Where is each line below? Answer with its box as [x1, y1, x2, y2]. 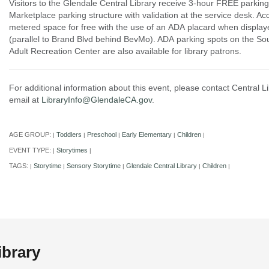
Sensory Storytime [66, 162, 121, 170]
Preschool [86, 131, 116, 139]
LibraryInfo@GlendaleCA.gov [41, 95, 152, 105]
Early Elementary [121, 131, 172, 139]
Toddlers [56, 131, 82, 139]
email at [8, 95, 39, 105]
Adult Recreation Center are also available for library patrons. [8, 46, 241, 56]
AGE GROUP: [8, 131, 53, 139]
